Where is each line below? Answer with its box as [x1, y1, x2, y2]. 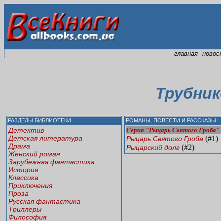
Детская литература [8, 134, 82, 142]
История [8, 165, 38, 174]
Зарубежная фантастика [8, 157, 95, 166]
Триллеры [8, 205, 41, 213]
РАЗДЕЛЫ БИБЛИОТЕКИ [8, 117, 71, 123]
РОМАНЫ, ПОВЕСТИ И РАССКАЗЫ [126, 117, 216, 123]
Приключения [8, 181, 52, 189]
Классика [8, 173, 38, 182]
